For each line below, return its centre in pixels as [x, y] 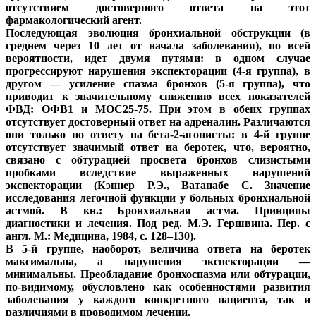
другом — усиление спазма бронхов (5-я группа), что [158, 84]
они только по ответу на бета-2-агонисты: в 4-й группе [158, 135]
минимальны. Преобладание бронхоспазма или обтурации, [158, 274]
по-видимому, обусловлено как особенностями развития [158, 287]
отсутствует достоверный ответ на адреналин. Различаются [158, 122]
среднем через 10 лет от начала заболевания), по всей [158, 46]
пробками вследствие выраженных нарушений [158, 173]
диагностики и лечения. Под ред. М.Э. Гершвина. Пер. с [158, 224]
